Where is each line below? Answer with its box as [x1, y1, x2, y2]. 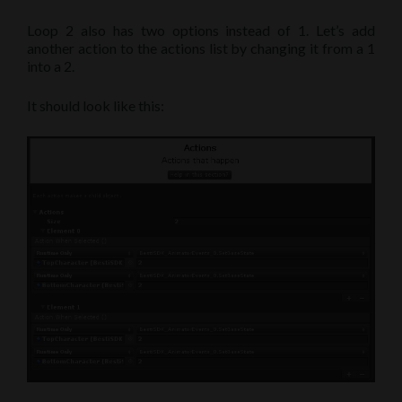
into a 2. [27, 57, 74, 74]
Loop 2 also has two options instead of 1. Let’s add [27, 22, 375, 39]
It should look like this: [27, 97, 164, 114]
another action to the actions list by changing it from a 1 [27, 39, 375, 57]
